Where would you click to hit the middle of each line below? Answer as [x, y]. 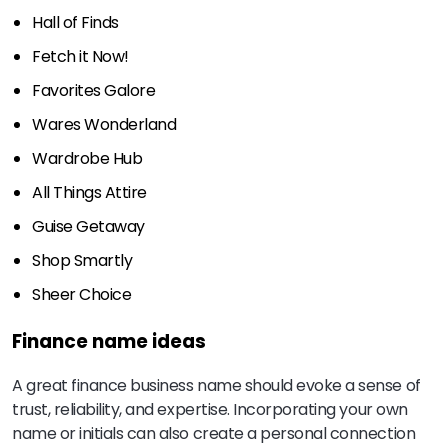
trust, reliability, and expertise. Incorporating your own [210, 410]
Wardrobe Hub [87, 158]
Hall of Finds [75, 22]
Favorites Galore [94, 90]
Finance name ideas [109, 341]
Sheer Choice [82, 294]
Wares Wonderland [104, 124]
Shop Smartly [82, 260]
